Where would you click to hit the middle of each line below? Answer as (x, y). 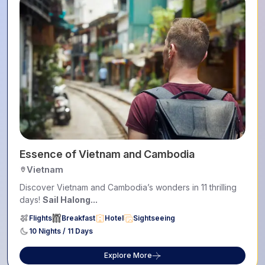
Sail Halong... (70, 199)
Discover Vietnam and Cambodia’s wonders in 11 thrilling (128, 187)
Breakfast (78, 218)
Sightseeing (154, 218)
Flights (41, 218)
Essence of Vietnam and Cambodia (107, 154)
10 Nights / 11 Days (61, 231)
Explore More (128, 255)
